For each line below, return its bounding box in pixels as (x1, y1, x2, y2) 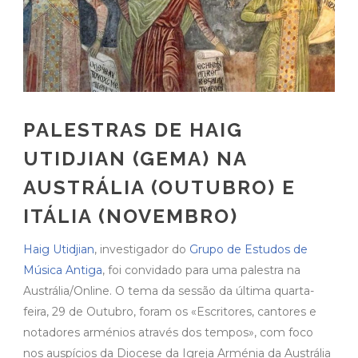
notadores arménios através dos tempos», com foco (23, 325, 313, 340)
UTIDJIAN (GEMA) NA (23, 147, 247, 171)
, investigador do (94, 242, 189, 257)
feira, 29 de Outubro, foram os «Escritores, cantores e (23, 304, 316, 320)
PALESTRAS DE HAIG (23, 118, 243, 142)
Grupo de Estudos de (189, 242, 308, 257)
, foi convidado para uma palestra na (102, 263, 300, 278)
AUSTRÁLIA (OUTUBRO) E (23, 176, 296, 200)
